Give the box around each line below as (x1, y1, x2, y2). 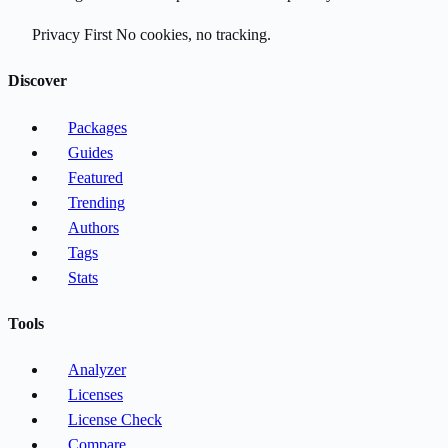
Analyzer (68, 361, 126, 379)
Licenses (68, 386, 123, 404)
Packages (68, 118, 127, 136)
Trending (68, 193, 125, 211)
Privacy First (32, 26, 112, 44)
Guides (68, 143, 113, 161)
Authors (68, 218, 119, 236)
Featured (68, 168, 123, 186)
